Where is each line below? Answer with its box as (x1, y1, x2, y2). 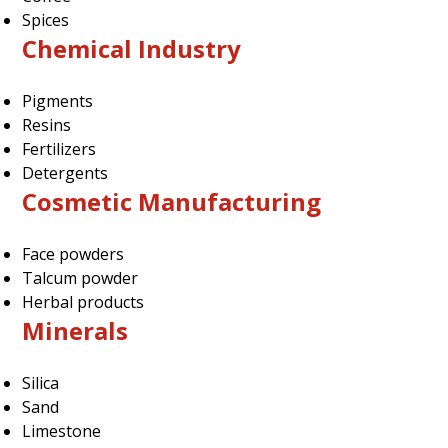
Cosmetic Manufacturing (22, 184, 322, 218)
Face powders (22, 242, 125, 265)
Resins (22, 113, 72, 136)
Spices (22, 8, 70, 31)
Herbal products (22, 290, 145, 313)
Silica (22, 371, 60, 394)
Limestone (22, 419, 102, 442)
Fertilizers (22, 137, 97, 160)
